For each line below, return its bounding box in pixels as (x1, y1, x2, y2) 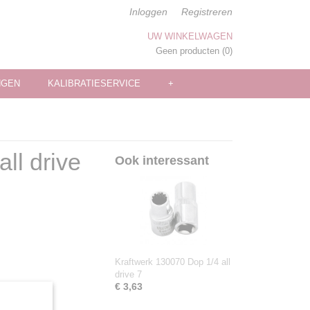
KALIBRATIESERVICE (48, 78, 140, 89)
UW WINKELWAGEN (147, 31, 232, 42)
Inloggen (129, 6, 167, 17)
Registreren (181, 6, 232, 17)
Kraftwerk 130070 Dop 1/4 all (115, 257, 230, 267)
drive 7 (115, 269, 142, 280)
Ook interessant (115, 154, 209, 167)
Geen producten (156, 46, 222, 56)
